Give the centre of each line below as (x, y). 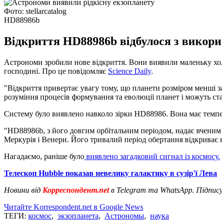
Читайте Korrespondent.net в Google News (74, 207)
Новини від (22, 190)
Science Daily (130, 71)
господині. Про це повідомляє (56, 71)
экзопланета (78, 216)
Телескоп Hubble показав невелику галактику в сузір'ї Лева (111, 173)
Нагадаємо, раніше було (44, 156)
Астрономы (124, 216)
